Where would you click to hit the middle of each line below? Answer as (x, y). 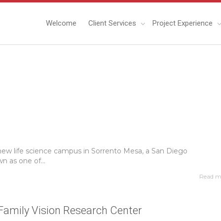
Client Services (113, 23)
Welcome (61, 23)
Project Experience (184, 23)
